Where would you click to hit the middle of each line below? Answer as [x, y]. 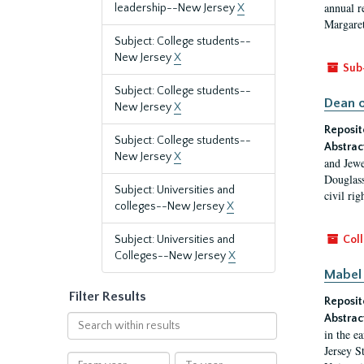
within [83, 336]
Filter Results [108, 297]
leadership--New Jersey [176, 8]
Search [84, 319]
